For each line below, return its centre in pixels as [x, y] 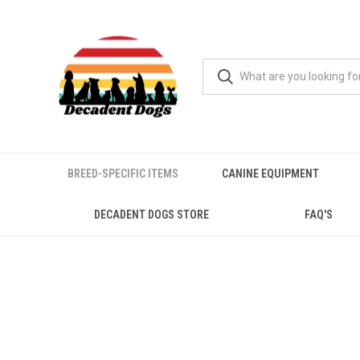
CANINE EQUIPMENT [270, 174]
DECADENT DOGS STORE [151, 215]
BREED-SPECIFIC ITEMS [123, 174]
